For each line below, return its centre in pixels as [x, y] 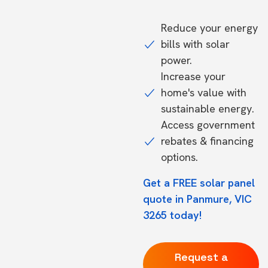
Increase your [193, 76]
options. [179, 157]
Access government [208, 125]
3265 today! [172, 215]
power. [176, 60]
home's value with [204, 92]
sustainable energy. [208, 109]
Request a [201, 257]
